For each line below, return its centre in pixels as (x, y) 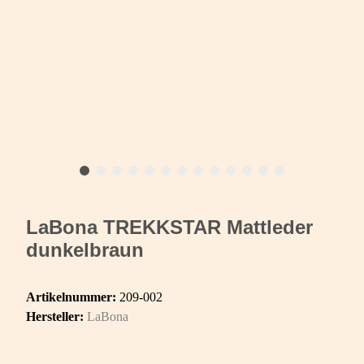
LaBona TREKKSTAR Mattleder (169, 227)
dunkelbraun (85, 250)
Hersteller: (55, 317)
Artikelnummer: (73, 297)
